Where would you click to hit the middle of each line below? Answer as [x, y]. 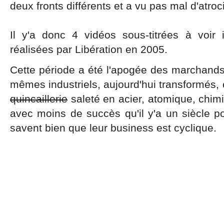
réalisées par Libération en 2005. [89, 49]
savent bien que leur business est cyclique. [113, 128]
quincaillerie [39, 99]
